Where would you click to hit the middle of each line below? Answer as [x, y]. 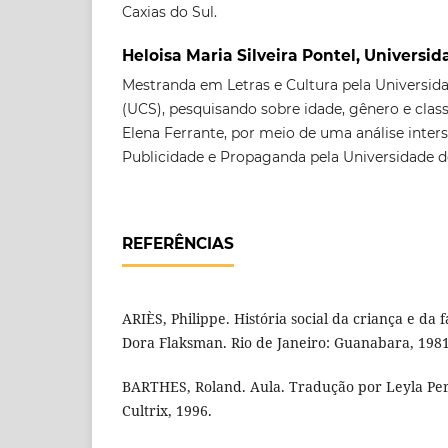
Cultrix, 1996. [167, 410]
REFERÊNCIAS [178, 243]
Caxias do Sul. [169, 11]
